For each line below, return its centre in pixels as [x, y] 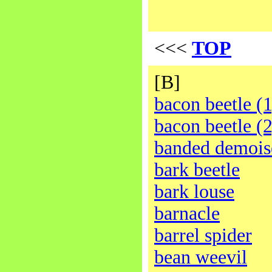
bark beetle [197, 170]
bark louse [194, 192]
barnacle [187, 213]
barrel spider [203, 235]
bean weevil [201, 257]
